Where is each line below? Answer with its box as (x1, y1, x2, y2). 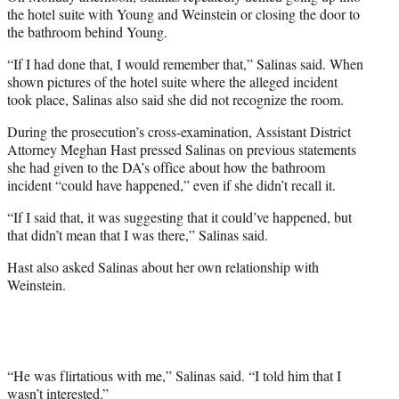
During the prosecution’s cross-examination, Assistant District (7, 122, 351, 142)
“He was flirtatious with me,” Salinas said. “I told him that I (7, 366, 341, 386)
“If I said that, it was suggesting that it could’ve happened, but (7, 208, 352, 227)
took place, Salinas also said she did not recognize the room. (7, 90, 344, 110)
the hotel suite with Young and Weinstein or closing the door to (7, 4, 360, 24)
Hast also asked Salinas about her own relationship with (7, 257, 319, 277)
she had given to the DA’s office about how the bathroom (7, 158, 325, 177)
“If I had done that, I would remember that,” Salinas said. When (7, 54, 363, 74)
